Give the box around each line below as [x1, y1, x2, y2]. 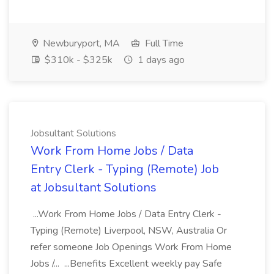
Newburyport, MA [40, 37, 120, 50]
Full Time [143, 37, 183, 50]
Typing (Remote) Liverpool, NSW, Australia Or [31, 224, 227, 237]
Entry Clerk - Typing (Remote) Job [31, 161, 219, 177]
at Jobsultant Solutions [31, 179, 157, 196]
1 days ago [135, 53, 185, 67]
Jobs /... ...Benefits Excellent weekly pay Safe [31, 257, 222, 270]
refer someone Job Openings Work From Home [31, 240, 232, 254]
